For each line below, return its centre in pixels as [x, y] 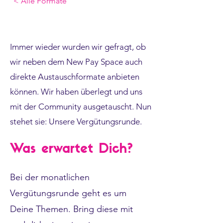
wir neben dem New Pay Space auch [76, 62]
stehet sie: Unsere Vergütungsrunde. [76, 121]
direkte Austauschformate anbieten [75, 77]
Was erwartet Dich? [71, 150]
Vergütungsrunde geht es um [68, 193]
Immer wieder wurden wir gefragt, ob [78, 47]
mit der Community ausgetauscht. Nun [81, 107]
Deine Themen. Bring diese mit [71, 209]
